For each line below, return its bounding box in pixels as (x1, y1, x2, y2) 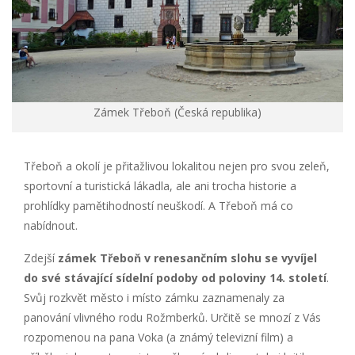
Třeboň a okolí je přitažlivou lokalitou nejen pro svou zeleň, (24, 158, 330, 174)
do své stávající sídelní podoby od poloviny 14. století (24, 269, 326, 285)
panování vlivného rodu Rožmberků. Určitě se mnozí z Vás (24, 309, 321, 325)
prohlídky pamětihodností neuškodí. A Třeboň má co (24, 197, 293, 213)
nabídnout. (24, 217, 78, 233)
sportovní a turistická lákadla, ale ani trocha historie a (24, 177, 296, 193)
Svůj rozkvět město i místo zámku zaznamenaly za (24, 289, 284, 305)
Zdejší (24, 250, 58, 265)
